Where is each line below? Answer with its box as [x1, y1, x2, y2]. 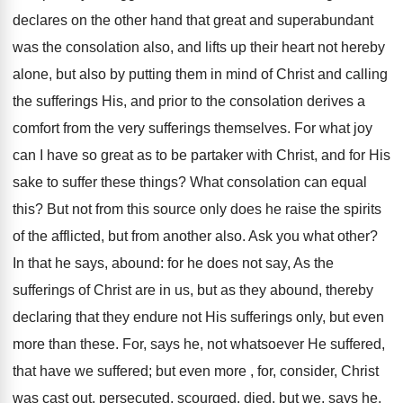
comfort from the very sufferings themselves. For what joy [13, 121, 372, 136]
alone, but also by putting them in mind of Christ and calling [13, 67, 388, 82]
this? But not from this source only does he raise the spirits [13, 201, 381, 217]
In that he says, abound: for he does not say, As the [13, 255, 334, 271]
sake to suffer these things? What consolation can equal [13, 175, 367, 190]
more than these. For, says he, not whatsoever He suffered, [13, 336, 385, 352]
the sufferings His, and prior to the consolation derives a [13, 94, 365, 109]
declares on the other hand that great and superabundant [13, 13, 373, 28]
